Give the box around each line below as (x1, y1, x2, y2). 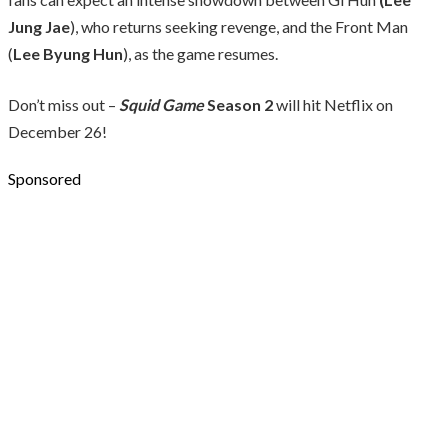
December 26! (8, 121, 107, 141)
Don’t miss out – (8, 94, 119, 114)
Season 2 (204, 94, 273, 114)
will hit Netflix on (273, 94, 393, 114)
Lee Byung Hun (13, 43, 123, 63)
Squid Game (119, 94, 204, 114)
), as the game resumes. (123, 43, 278, 63)
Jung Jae (8, 16, 70, 36)
